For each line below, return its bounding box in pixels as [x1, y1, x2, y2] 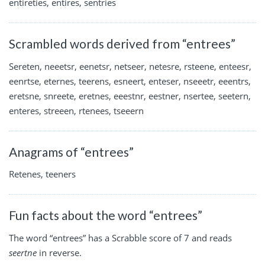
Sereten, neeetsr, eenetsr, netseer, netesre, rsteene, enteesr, [9, 60, 251, 72]
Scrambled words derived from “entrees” [9, 36, 235, 51]
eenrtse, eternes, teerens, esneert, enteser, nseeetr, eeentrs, [9, 75, 251, 87]
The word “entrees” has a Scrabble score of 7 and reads [9, 231, 232, 244]
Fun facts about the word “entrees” [9, 208, 202, 223]
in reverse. [37, 246, 82, 258]
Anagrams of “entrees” [9, 144, 134, 159]
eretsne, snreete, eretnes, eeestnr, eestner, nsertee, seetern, [9, 89, 251, 102]
